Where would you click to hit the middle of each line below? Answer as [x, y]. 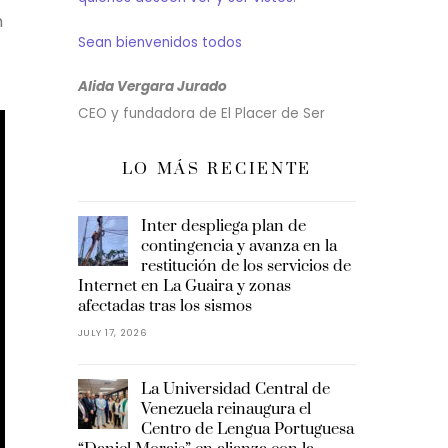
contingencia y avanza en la [239, 245]
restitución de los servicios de [246, 265]
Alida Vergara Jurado [152, 87]
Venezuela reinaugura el [226, 408]
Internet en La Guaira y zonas [184, 285]
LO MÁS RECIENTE [216, 168]
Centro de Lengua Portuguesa [248, 428]
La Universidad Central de [236, 388]
